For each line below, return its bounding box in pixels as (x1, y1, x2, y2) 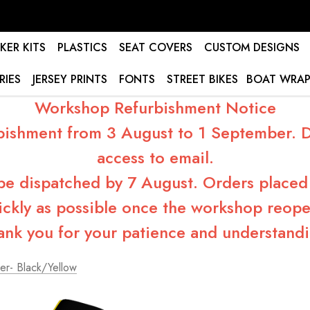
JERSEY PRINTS (33, 71, 107, 87)
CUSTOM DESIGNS (203, 39, 300, 55)
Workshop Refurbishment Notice (34, 95, 276, 120)
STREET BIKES (167, 71, 238, 87)
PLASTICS (57, 39, 107, 55)
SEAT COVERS (118, 39, 192, 55)
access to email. (96, 145, 214, 170)
